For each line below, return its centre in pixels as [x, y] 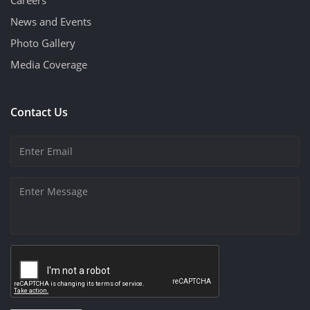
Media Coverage [49, 64]
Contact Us [39, 112]
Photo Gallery [43, 43]
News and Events [51, 21]
